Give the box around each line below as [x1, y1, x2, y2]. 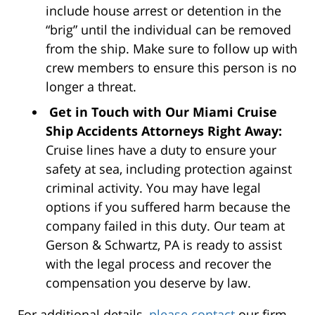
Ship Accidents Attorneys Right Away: [46, 122, 282, 140]
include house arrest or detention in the [46, 2, 281, 20]
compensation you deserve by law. [46, 274, 255, 292]
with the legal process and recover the [46, 255, 271, 273]
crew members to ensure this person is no [46, 59, 297, 77]
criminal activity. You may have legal [46, 179, 261, 197]
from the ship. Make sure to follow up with [46, 40, 297, 58]
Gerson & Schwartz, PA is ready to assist [46, 236, 282, 254]
